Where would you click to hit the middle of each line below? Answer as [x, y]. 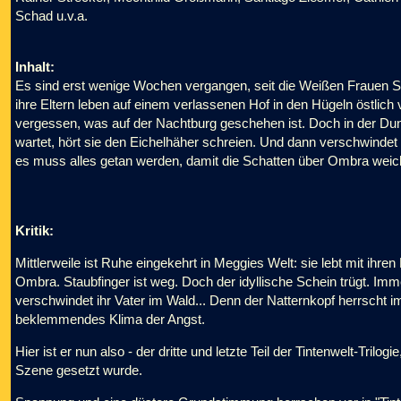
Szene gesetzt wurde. [79, 370]
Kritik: [34, 230]
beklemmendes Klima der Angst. [110, 319]
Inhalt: [35, 67]
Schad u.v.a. [51, 16]
